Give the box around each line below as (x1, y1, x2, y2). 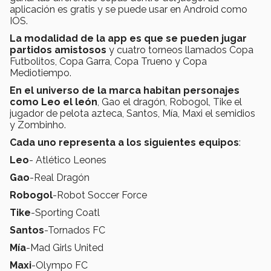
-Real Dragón (30, 171, 90, 183)
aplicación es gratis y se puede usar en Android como (10, 3, 247, 15)
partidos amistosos (10, 44, 109, 56)
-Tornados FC (44, 224, 105, 236)
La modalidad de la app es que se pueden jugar (10, 32, 247, 44)
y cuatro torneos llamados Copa (109, 44, 253, 56)
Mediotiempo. (10, 67, 71, 79)
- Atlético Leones (29, 154, 106, 166)
